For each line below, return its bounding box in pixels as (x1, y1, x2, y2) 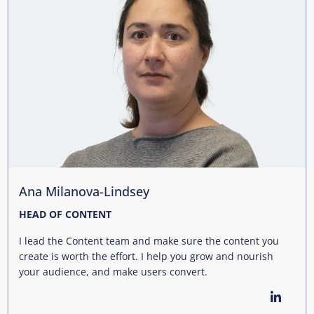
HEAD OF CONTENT (19, 207, 111, 221)
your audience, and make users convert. (19, 264, 207, 278)
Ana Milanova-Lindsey (19, 182, 149, 200)
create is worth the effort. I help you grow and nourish (19, 249, 273, 263)
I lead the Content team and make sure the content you (19, 233, 279, 247)
